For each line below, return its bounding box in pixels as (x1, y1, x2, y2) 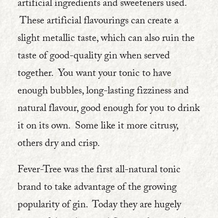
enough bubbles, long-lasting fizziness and (18, 83, 189, 101)
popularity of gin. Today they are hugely (18, 197, 181, 215)
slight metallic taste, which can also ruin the (18, 31, 195, 48)
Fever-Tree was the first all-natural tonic (18, 162, 181, 180)
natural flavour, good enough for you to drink (18, 101, 200, 118)
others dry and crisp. (18, 136, 100, 153)
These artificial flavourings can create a (18, 13, 179, 31)
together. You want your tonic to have (18, 66, 171, 83)
